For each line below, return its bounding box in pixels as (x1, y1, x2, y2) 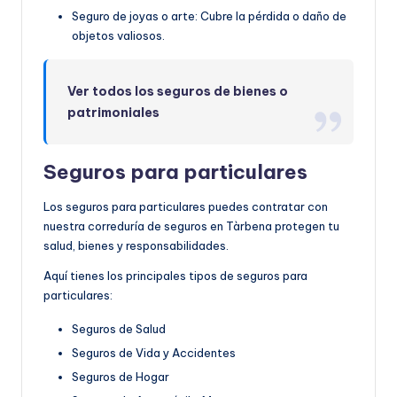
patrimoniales (67, 104, 160, 121)
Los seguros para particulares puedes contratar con (43, 198, 328, 214)
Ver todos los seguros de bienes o (67, 82, 289, 99)
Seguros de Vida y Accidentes (72, 345, 236, 360)
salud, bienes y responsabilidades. (43, 237, 229, 253)
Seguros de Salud (72, 321, 166, 336)
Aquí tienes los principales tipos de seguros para (43, 268, 307, 283)
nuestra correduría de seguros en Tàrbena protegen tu (43, 218, 339, 233)
